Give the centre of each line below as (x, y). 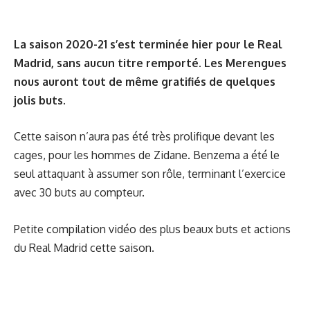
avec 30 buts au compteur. (79, 193)
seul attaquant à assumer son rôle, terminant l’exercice (150, 174)
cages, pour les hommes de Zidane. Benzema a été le (147, 155)
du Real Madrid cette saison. (84, 247)
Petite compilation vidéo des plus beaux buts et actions (152, 229)
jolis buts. (40, 100)
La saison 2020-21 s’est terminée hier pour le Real (148, 44)
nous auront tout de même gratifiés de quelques (145, 81)
